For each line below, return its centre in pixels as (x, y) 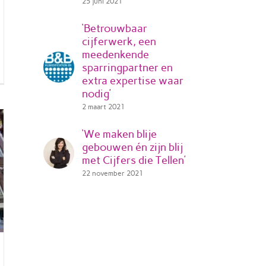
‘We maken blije (119, 134)
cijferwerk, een (119, 42)
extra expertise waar (133, 81)
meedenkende (115, 55)
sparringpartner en (127, 68)
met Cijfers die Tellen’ (134, 160)
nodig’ (96, 94)
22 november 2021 (113, 173)
